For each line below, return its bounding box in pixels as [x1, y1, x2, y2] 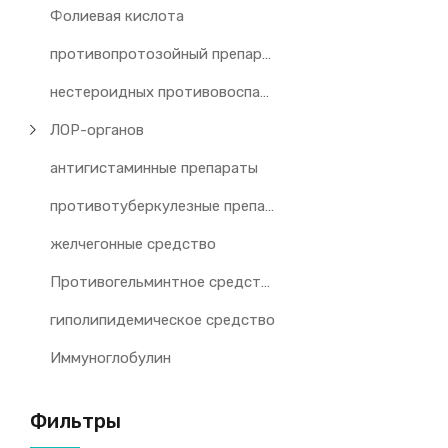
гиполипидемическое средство [50, 311, 276, 329]
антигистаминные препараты [50, 159, 259, 177]
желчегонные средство [50, 235, 217, 253]
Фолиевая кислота [50, 7, 185, 25]
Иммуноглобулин [50, 349, 172, 367]
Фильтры [30, 409, 122, 433]
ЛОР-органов [50, 121, 145, 139]
